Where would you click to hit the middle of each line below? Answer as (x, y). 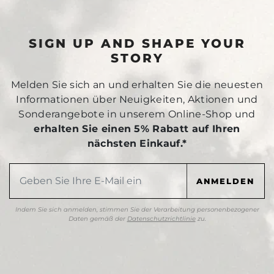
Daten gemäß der (98, 219)
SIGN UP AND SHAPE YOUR (137, 44)
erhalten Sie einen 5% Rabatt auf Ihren (137, 129)
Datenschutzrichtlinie (161, 219)
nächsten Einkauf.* (137, 144)
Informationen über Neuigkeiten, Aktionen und (137, 100)
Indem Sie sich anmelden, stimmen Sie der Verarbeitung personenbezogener (137, 210)
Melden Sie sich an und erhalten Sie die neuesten (137, 85)
